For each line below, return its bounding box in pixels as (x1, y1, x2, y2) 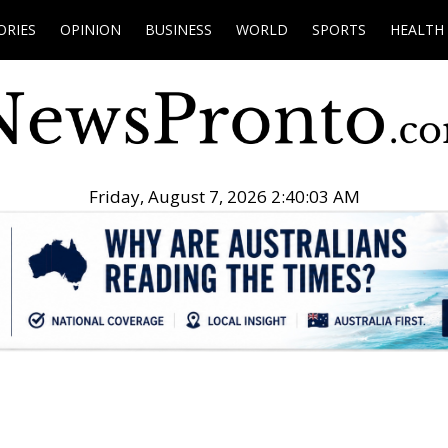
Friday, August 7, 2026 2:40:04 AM (88, 185, 360, 209)
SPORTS (312, 20, 366, 39)
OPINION (60, 20, 121, 39)
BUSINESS (145, 20, 212, 39)
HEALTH (390, 20, 444, 39)
